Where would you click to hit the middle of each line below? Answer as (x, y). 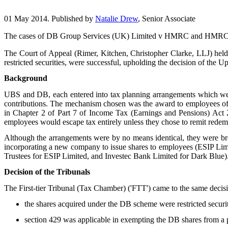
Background (26, 78)
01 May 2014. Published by (50, 18)
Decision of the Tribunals (47, 172)
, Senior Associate (167, 18)
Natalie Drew (117, 18)
